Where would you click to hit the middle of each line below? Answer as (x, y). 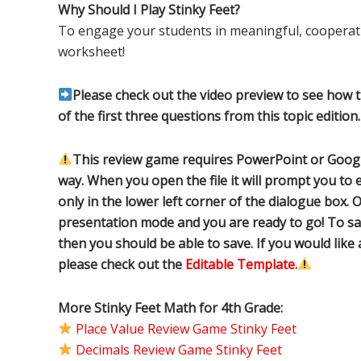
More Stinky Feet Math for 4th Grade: (170, 307)
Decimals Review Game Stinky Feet (179, 349)
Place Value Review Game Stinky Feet (187, 328)
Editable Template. (241, 264)
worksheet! (91, 51)
